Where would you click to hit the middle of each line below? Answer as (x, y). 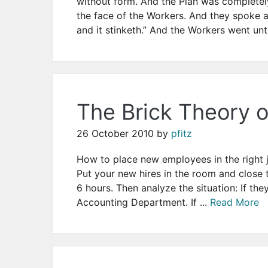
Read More (234, 202)
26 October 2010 (115, 134)
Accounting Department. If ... (143, 202)
